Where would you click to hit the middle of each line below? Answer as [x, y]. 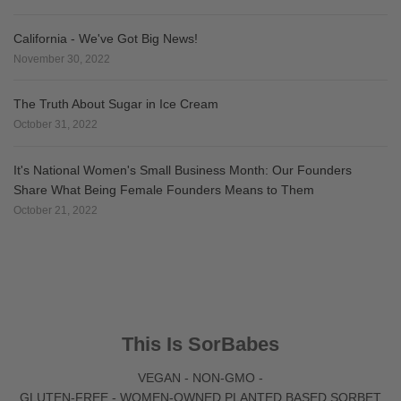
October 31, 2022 [55, 125]
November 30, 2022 [62, 59]
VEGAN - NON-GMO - [200, 377]
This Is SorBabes [200, 344]
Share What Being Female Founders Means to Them [164, 189]
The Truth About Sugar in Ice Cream [116, 104]
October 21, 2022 [55, 210]
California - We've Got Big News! [106, 38]
